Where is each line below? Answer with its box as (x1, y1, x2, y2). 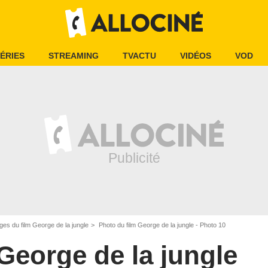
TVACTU (123, 51, 156, 60)
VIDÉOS (180, 51, 211, 60)
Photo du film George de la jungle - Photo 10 (97, 221, 226, 229)
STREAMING (48, 51, 99, 60)
